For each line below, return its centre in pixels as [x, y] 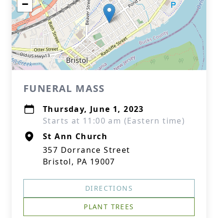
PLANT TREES [109, 207]
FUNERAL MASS [64, 88]
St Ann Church [75, 136]
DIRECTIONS [109, 188]
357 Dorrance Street [87, 150]
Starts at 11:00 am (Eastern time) [114, 121]
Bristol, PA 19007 [79, 162]
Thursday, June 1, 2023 [93, 109]
